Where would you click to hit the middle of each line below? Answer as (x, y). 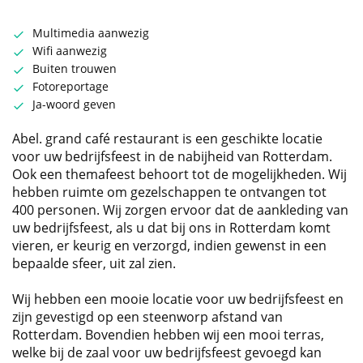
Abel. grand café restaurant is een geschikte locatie (167, 139)
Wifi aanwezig (70, 51)
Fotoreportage (70, 87)
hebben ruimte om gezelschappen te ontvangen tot (169, 192)
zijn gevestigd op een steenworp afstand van (147, 317)
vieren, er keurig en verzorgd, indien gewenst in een (169, 246)
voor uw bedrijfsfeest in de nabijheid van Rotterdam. (172, 157)
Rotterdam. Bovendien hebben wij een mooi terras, (168, 335)
